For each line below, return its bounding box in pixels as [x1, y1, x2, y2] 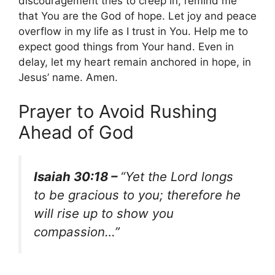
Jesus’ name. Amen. [18, 71, 118, 84]
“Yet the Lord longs [120, 168, 233, 184]
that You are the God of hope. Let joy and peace [18, 10, 257, 23]
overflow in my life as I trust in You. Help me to [18, 25, 248, 38]
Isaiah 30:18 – [34, 168, 120, 184]
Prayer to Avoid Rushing [18, 100, 217, 122]
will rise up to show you [34, 205, 174, 221]
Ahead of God [18, 121, 134, 143]
